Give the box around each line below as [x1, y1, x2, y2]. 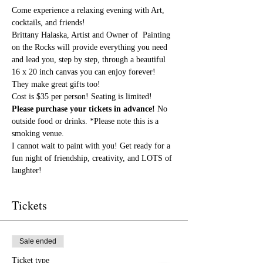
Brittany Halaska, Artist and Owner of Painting [12, 31, 173, 39]
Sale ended [19, 237, 56, 245]
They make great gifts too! [12, 80, 100, 89]
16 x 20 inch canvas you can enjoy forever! [12, 68, 158, 76]
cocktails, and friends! [12, 18, 85, 27]
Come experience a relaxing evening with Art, [12, 6, 167, 15]
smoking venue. [12, 129, 64, 138]
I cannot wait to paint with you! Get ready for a [12, 141, 173, 150]
